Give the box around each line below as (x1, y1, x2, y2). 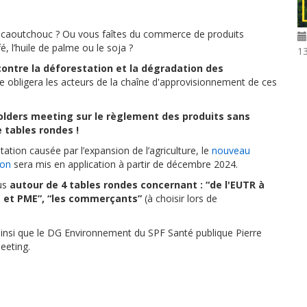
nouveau (212, 144, 250, 157)
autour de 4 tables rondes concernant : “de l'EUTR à (7, 178, 265, 191)
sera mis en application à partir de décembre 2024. (11, 158, 238, 171)
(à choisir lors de (142, 192, 217, 205)
